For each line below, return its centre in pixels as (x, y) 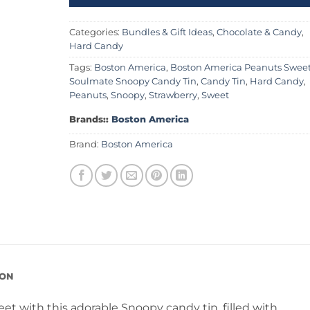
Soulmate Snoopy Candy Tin (133, 82)
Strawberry (173, 95)
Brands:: (90, 120)
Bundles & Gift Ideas (167, 33)
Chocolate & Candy (259, 33)
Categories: (95, 33)
